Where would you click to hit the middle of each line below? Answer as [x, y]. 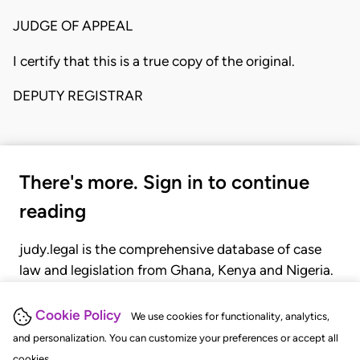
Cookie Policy [78, 315]
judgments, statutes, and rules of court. [142, 312]
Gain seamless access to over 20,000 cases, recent [177, 291]
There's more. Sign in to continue [164, 182]
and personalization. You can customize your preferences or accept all [176, 338]
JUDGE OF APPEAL [73, 26]
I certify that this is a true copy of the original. [154, 61]
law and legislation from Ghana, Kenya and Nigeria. [176, 270]
